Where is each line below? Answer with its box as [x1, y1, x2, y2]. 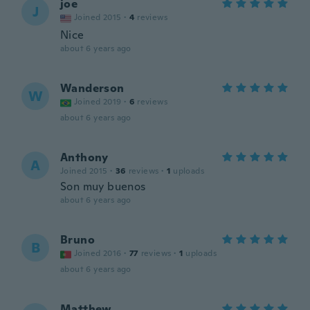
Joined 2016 [74, 248, 122, 259]
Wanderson [60, 81, 125, 95]
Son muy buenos [60, 179, 146, 194]
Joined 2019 [74, 96, 122, 107]
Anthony [60, 150, 109, 165]
